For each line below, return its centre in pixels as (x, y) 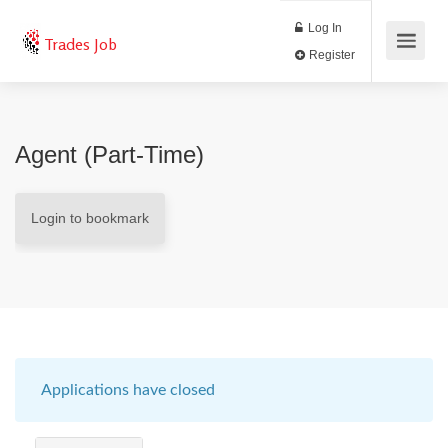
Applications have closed (128, 390)
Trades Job (81, 44)
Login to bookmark (90, 218)
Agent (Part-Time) (109, 154)
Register (389, 64)
